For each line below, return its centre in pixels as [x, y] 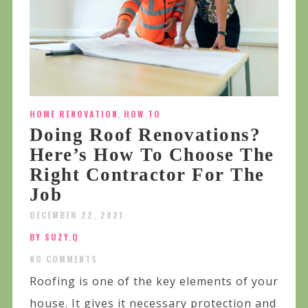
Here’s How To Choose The [152, 155]
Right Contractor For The [147, 175]
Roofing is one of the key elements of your [154, 282]
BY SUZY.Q [54, 237]
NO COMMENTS [63, 259]
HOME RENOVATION [74, 114]
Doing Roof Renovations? [145, 135]
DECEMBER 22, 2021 [76, 215]
